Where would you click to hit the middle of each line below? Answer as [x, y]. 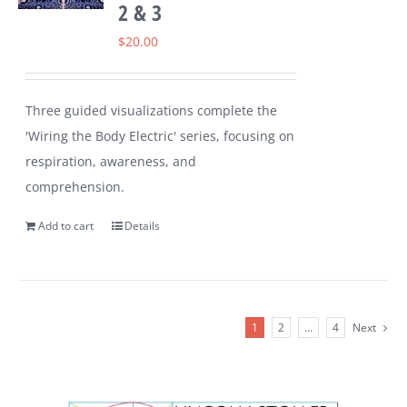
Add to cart [66, 226]
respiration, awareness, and [111, 162]
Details [143, 226]
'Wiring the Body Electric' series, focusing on [160, 136]
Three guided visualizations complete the [152, 111]
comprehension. [75, 187]
